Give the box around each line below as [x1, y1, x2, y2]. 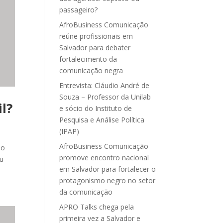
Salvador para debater [59, 43, 131, 52]
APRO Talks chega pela [59, 202, 134, 212]
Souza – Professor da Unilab [59, 92, 151, 102]
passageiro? [59, 5, 98, 14]
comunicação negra [59, 66, 123, 75]
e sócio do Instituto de [59, 104, 132, 113]
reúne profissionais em [59, 31, 133, 41]
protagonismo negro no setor [59, 176, 156, 185]
